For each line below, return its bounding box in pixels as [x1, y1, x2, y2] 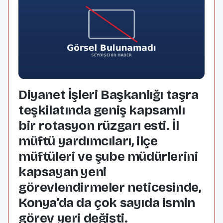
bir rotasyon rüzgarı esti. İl [18, 118, 179, 133]
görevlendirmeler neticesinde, [18, 180, 201, 195]
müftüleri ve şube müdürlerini [18, 149, 198, 164]
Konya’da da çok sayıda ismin [18, 195, 195, 211]
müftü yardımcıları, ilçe [18, 133, 158, 149]
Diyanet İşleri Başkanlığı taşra [18, 87, 199, 103]
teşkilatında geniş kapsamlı [18, 103, 185, 118]
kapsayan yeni [18, 164, 107, 180]
